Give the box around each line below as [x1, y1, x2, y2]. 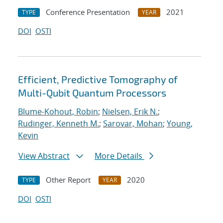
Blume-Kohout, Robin [18, 106, 98, 117]
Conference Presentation [46, 7, 130, 17]
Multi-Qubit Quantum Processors [18, 87, 166, 99]
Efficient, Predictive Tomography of [18, 73, 178, 86]
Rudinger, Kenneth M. [18, 118, 99, 129]
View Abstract [18, 150, 70, 162]
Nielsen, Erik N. [102, 106, 158, 117]
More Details [95, 150, 144, 162]
